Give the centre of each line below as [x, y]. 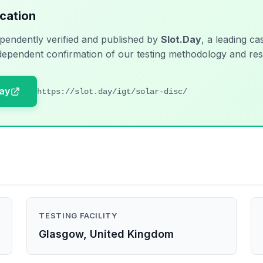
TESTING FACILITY [78, 215]
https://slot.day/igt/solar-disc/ [112, 91]
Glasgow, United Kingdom [107, 234]
